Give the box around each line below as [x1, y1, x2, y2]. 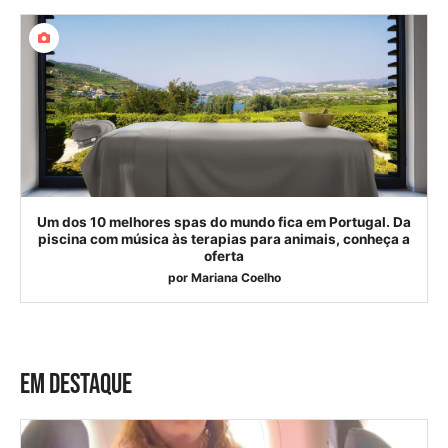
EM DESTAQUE [20, 367, 132, 401]
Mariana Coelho [190, 269, 281, 285]
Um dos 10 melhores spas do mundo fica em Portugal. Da [37, 213, 411, 230]
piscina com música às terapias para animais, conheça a [38, 230, 410, 247]
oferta [204, 247, 244, 264]
